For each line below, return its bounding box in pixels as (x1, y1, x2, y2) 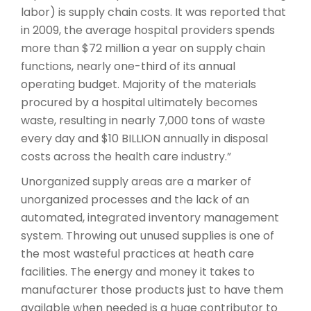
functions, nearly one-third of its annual (21, 58, 235, 74)
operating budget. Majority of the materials (21, 76, 256, 92)
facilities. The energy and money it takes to (21, 263, 255, 280)
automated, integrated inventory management (21, 209, 279, 226)
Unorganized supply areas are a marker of (21, 173, 251, 190)
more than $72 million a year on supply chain (21, 40, 265, 56)
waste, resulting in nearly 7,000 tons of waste (21, 112, 265, 128)
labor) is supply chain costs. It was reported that (21, 3, 286, 20)
